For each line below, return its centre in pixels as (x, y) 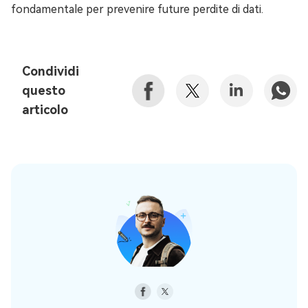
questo (44, 90)
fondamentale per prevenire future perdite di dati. (137, 9)
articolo (45, 109)
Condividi (51, 71)
